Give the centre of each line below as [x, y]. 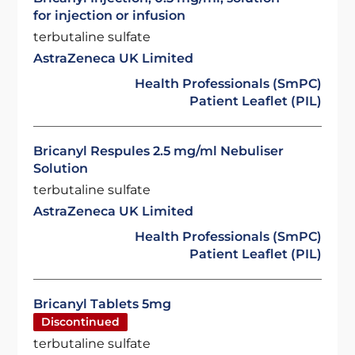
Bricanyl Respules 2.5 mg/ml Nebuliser [159, 151]
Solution [61, 168]
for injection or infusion [110, 15]
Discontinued [81, 322]
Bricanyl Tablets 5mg [103, 304]
